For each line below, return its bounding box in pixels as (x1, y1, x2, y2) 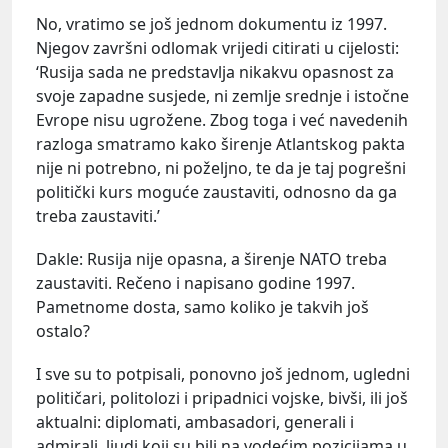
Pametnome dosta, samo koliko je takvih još (36, 295, 369, 318)
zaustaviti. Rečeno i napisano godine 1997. (36, 271, 355, 294)
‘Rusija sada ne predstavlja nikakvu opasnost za (36, 60, 394, 83)
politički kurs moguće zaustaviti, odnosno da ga (36, 180, 401, 203)
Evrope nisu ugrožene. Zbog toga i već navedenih (36, 108, 408, 131)
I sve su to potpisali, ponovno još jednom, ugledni (36, 363, 410, 385)
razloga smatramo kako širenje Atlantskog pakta (36, 132, 405, 155)
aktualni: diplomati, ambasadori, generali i (36, 411, 354, 433)
